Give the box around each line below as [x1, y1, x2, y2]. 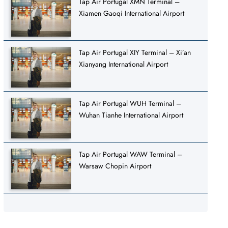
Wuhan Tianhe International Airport [79, 109, 184, 120]
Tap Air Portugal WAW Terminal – [79, 149, 183, 159]
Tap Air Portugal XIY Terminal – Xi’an [79, 47, 191, 58]
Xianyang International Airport [79, 59, 168, 69]
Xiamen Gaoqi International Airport [79, 8, 185, 18]
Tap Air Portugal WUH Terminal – [79, 98, 182, 108]
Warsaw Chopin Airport [79, 160, 152, 171]
